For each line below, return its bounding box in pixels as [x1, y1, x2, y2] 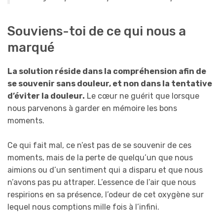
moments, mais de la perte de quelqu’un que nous [7, 153, 193, 163]
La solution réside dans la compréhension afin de [7, 66, 206, 76]
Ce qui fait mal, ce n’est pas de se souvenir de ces [7, 141, 191, 150]
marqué [7, 39, 54, 55]
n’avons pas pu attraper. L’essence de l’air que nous [7, 178, 196, 187]
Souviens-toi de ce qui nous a [7, 23, 186, 38]
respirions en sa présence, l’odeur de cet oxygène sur [7, 190, 204, 200]
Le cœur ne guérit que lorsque [85, 91, 199, 101]
